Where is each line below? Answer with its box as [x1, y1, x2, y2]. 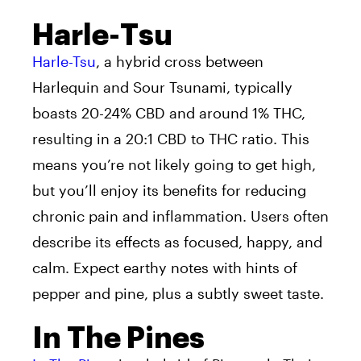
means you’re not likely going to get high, [32, 156, 316, 174]
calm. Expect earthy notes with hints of [32, 259, 297, 277]
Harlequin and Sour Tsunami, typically [32, 78, 293, 97]
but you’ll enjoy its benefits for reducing [32, 181, 306, 200]
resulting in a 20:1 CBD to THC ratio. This [32, 130, 309, 148]
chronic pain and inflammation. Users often [32, 207, 329, 226]
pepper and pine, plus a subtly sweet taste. [32, 284, 324, 303]
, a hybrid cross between [96, 52, 263, 71]
